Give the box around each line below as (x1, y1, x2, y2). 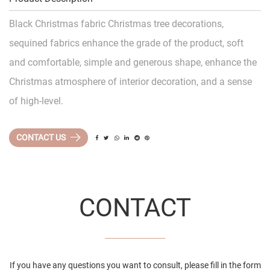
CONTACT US (16, 132, 67, 142)
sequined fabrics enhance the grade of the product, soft (9, 37, 243, 49)
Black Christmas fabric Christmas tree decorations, (9, 18, 224, 30)
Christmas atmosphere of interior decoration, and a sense (9, 76, 252, 88)
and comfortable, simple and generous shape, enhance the (9, 57, 257, 69)
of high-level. (9, 95, 63, 107)
